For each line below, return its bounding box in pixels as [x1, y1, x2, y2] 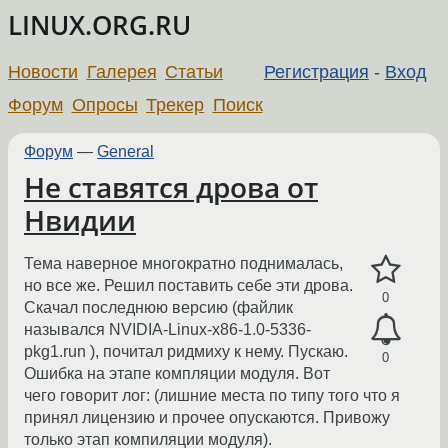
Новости [8, 61, 78, 82]
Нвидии [24, 201, 136, 239]
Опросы [71, 94, 138, 115]
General [97, 142, 154, 160]
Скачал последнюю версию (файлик [24, 299, 293, 317]
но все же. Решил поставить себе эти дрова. [24, 277, 353, 295]
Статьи [165, 61, 224, 82]
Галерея [86, 61, 157, 82]
